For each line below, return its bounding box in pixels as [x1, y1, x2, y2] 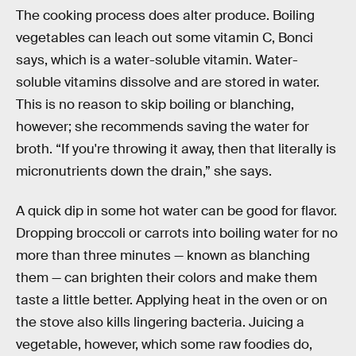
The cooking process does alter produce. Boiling [16, 7, 315, 25]
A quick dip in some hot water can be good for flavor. [16, 202, 337, 219]
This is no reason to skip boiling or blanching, [16, 96, 294, 114]
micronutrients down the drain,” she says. [16, 163, 272, 180]
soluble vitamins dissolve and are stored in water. [16, 74, 319, 91]
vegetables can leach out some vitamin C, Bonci [16, 29, 313, 47]
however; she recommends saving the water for [16, 118, 309, 136]
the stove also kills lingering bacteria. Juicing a [16, 313, 304, 331]
